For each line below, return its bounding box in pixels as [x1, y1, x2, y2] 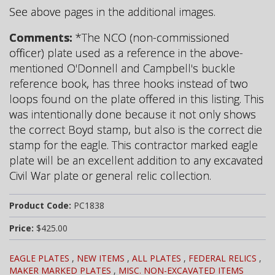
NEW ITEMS [77, 252, 125, 264]
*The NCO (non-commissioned [72, 29, 230, 45]
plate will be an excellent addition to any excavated [9, 152, 263, 168]
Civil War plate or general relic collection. [9, 168, 211, 183]
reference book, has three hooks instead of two [9, 76, 248, 91]
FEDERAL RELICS [188, 252, 257, 264]
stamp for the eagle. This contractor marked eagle [9, 137, 258, 152]
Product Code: [9, 199, 71, 211]
